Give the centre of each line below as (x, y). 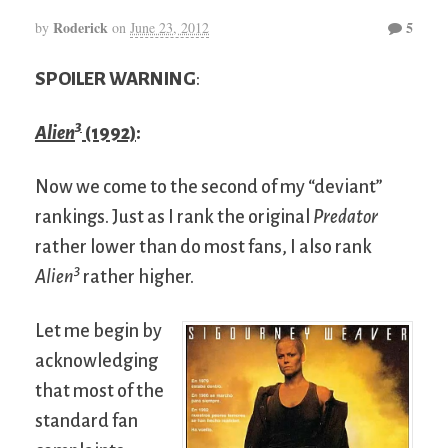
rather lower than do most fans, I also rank (203, 246)
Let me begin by (98, 330)
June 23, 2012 (169, 28)
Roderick (80, 28)
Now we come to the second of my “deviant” (209, 186)
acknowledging (96, 360)
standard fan (86, 420)
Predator (345, 216)
